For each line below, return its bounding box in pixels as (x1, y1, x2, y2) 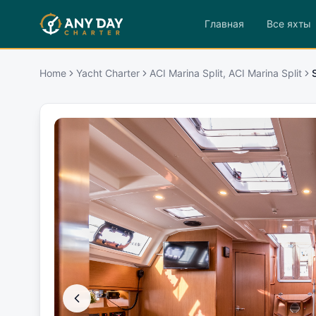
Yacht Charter (76, 66, 140, 79)
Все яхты (266, 18, 311, 30)
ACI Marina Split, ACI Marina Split (150, 66, 302, 79)
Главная (204, 18, 244, 30)
